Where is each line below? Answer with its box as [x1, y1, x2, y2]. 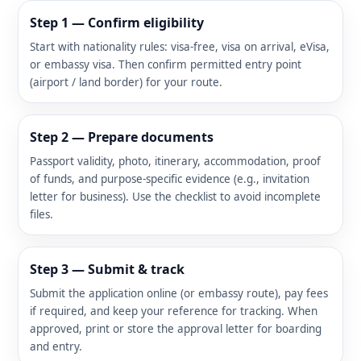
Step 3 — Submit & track [30, 259, 185, 278]
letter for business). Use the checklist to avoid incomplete [30, 189, 321, 204]
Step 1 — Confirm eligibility [30, 13, 204, 31]
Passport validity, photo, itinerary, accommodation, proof [30, 153, 321, 168]
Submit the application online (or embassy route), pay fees [30, 285, 328, 301]
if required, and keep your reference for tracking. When [30, 303, 317, 318]
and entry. [30, 338, 82, 354]
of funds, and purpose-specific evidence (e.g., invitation [30, 171, 309, 186]
